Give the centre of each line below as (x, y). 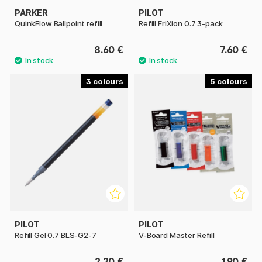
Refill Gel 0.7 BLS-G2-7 (56, 235)
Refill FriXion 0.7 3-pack (181, 23)
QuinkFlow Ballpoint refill (59, 23)
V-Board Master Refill (177, 235)
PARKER (32, 12)
